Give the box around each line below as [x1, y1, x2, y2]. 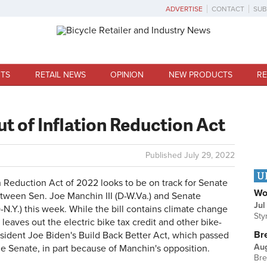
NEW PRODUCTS [168, 69, 232, 80]
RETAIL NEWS [35, 69, 86, 80]
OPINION [110, 69, 144, 80]
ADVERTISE [166, 5, 203, 13]
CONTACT [212, 5, 244, 13]
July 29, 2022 [184, 150, 235, 160]
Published [145, 150, 184, 160]
